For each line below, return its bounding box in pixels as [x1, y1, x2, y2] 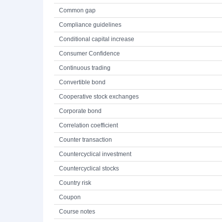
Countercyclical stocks [59, 165, 119, 172]
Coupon [59, 194, 81, 201]
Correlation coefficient [59, 122, 118, 129]
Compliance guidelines [59, 21, 121, 28]
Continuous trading [59, 64, 111, 71]
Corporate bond [59, 108, 102, 114]
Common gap [59, 7, 96, 14]
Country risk [59, 179, 91, 186]
